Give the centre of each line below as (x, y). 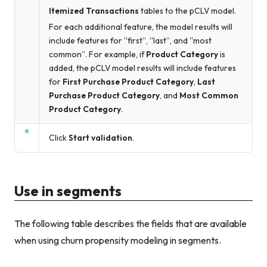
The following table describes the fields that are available (131, 224)
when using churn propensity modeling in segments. (118, 240)
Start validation (100, 137)
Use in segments (68, 190)
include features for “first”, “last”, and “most (130, 40)
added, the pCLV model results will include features (142, 68)
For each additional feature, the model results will (141, 27)
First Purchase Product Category (128, 81)
